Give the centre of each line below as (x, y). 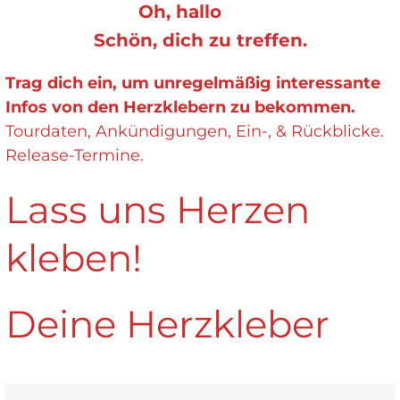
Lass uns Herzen (157, 209)
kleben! (73, 258)
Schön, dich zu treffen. (200, 40)
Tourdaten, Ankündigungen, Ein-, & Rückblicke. (194, 131)
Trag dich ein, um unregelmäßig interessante (192, 83)
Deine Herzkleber (167, 324)
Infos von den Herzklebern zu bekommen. (180, 107)
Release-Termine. (74, 155)
